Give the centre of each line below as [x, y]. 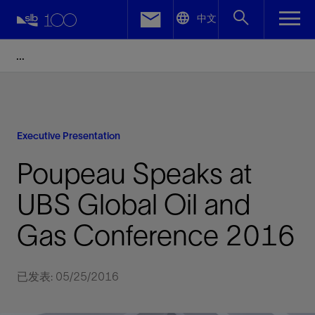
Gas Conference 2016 [156, 236]
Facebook [76, 37]
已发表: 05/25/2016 [68, 276]
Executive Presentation [69, 136]
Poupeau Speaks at [135, 174]
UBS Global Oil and [134, 205]
